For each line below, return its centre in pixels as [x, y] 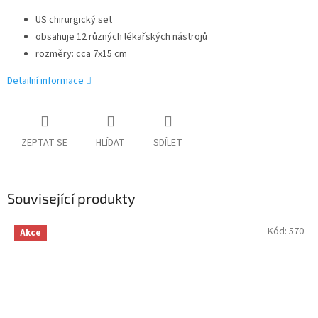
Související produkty [71, 198]
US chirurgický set [74, 20]
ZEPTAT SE [44, 143]
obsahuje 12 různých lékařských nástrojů [121, 37]
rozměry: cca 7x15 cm [81, 54]
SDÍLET [168, 143]
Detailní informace [45, 81]
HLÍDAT [110, 143]
